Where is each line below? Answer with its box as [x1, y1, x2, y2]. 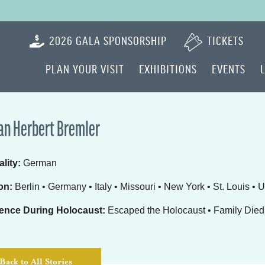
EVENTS [211, 62, 245, 75]
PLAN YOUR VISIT [45, 62, 124, 75]
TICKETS [206, 34, 244, 47]
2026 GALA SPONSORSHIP [49, 34, 167, 47]
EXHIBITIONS [138, 62, 197, 75]
